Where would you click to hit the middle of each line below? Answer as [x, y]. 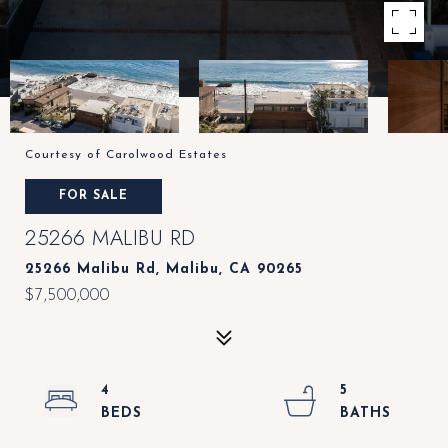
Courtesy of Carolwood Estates [126, 155]
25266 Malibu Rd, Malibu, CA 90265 [164, 269]
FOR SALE [93, 196]
